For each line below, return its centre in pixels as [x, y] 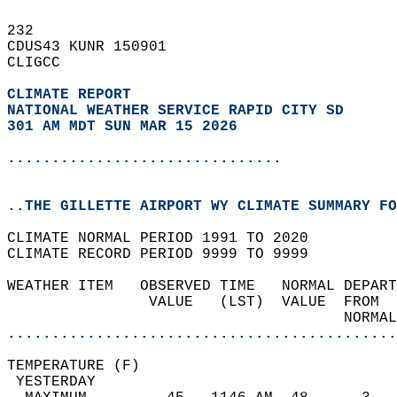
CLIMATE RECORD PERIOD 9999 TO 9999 [167, 254]
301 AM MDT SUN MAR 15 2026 [122, 127]
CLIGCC [43, 63]
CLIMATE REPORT [74, 95]
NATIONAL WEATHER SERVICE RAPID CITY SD [175, 111]
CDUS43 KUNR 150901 [96, 47]
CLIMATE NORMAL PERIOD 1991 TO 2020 [167, 238]
